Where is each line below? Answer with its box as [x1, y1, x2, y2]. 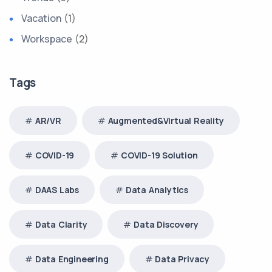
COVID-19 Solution [121, 149, 198, 161]
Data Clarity [35, 219, 87, 230]
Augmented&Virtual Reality [107, 115, 224, 126]
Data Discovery [134, 219, 199, 230]
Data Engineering [35, 253, 109, 265]
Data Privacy [155, 253, 210, 265]
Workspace [21, 32, 72, 46]
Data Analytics [125, 184, 189, 195]
